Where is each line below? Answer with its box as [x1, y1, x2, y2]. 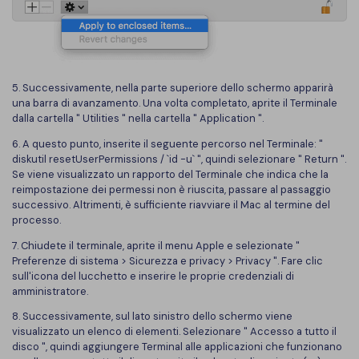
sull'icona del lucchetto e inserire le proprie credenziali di [12, 268, 294, 283]
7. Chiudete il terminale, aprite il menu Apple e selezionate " [12, 238, 300, 252]
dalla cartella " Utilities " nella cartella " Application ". [12, 111, 264, 125]
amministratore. [12, 284, 88, 298]
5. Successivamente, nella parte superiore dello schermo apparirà [12, 80, 333, 95]
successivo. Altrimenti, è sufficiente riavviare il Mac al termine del [12, 197, 330, 212]
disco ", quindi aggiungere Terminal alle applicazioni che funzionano [12, 340, 342, 354]
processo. [12, 212, 61, 227]
